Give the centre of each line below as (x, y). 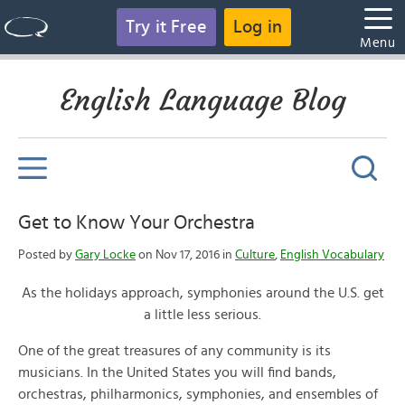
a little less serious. (202, 315)
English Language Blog (202, 100)
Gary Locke (105, 255)
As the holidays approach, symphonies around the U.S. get (202, 293)
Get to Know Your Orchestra (137, 222)
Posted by (47, 255)
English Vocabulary (332, 255)
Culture (255, 255)
